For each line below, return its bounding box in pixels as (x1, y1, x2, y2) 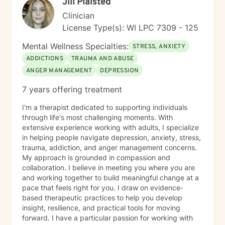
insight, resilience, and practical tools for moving (22, 203, 180, 212)
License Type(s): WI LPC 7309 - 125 (62, 23, 198, 33)
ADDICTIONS (26, 55, 63, 63)
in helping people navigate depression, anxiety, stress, (22, 133, 201, 142)
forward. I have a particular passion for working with (22, 213, 52, 222)
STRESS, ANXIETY (133, 43, 185, 51)
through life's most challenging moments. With (22, 113, 173, 122)
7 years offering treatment (22, 84, 122, 94)
